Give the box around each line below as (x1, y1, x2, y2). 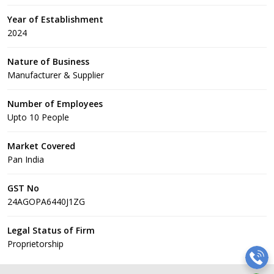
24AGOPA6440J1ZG (7, 196, 85, 207)
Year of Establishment (7, 13, 103, 25)
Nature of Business (7, 56, 89, 67)
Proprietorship (7, 238, 64, 250)
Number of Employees (7, 98, 103, 109)
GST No (7, 182, 39, 194)
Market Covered (7, 140, 75, 152)
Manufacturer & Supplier (7, 69, 104, 81)
